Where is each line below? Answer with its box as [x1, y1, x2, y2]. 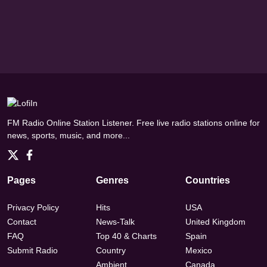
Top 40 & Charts [96, 231, 157, 241]
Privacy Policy [7, 203, 59, 213]
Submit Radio [7, 246, 58, 256]
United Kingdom [185, 217, 246, 227]
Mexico [185, 246, 212, 256]
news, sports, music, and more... [7, 131, 130, 141]
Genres [96, 175, 129, 186]
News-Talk [96, 217, 135, 227]
